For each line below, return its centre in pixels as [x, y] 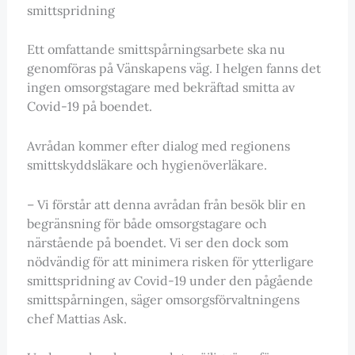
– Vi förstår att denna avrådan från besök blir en [166, 204]
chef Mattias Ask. [76, 318]
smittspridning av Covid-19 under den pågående [170, 280]
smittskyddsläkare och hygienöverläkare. [147, 164]
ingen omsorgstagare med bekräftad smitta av [160, 88]
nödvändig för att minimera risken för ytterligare [170, 261]
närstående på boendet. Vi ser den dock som [157, 242]
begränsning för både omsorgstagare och [147, 223]
